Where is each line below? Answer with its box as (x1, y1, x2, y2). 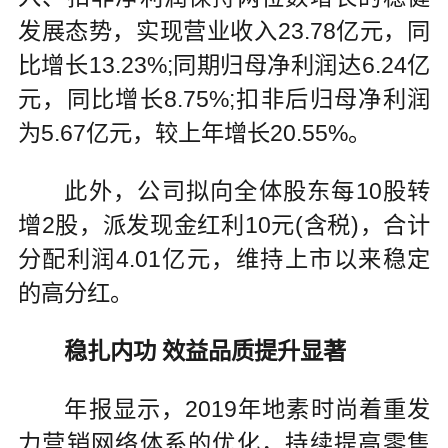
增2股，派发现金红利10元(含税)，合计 (17, 212, 431, 239)
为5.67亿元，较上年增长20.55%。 (17, 120, 371, 147)
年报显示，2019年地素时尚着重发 (64, 395, 431, 422)
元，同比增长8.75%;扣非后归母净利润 (17, 86, 431, 113)
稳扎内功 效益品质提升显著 (64, 337, 347, 364)
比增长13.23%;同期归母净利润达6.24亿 (17, 52, 431, 79)
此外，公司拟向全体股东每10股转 (64, 178, 431, 205)
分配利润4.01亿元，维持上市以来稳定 (17, 246, 431, 273)
